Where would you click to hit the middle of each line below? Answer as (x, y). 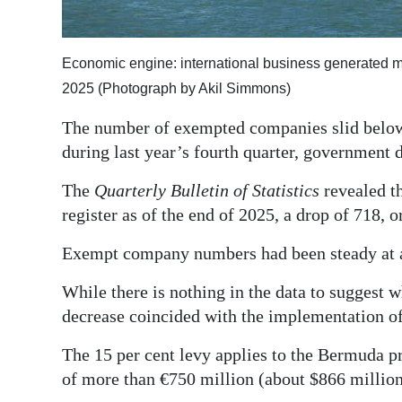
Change (54, 184)
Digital (50, 28)
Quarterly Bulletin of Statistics (207, 191)
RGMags (57, 93)
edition (52, 53)
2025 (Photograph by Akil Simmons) (176, 89)
